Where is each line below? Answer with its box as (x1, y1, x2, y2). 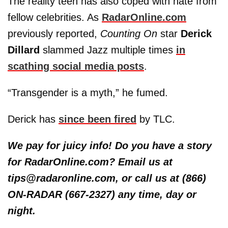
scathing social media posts (8, 60, 144, 72)
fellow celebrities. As (8, 11, 102, 23)
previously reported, (8, 27, 100, 39)
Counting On (100, 27, 157, 39)
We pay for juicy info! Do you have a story (8, 139, 212, 151)
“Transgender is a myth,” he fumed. (8, 87, 168, 98)
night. (8, 205, 36, 216)
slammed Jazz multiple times (40, 44, 176, 55)
